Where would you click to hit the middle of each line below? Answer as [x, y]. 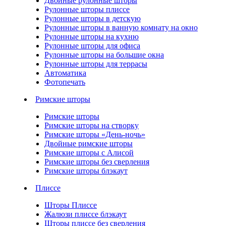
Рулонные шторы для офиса [92, 46]
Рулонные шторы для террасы [96, 64]
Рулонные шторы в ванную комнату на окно [121, 28]
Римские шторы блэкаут [86, 171]
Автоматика [65, 73]
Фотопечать [65, 82]
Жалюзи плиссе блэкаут [86, 214]
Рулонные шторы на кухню [92, 37]
